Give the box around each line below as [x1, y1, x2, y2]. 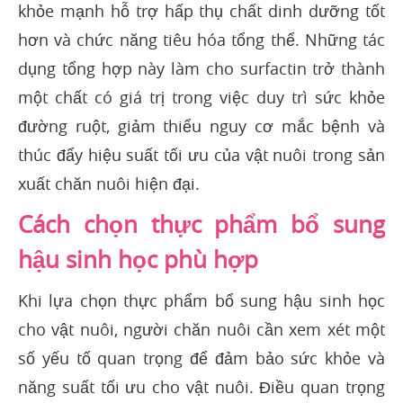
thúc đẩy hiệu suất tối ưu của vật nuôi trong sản [18, 144, 385, 166]
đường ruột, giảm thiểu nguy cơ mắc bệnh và [18, 115, 385, 138]
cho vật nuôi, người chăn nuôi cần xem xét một [18, 318, 385, 341]
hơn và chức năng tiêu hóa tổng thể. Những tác [18, 29, 385, 51]
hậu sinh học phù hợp [18, 244, 258, 276]
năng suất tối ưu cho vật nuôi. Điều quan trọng [18, 376, 385, 399]
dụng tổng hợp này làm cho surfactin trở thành [18, 58, 385, 80]
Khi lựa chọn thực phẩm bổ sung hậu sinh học [18, 290, 385, 312]
